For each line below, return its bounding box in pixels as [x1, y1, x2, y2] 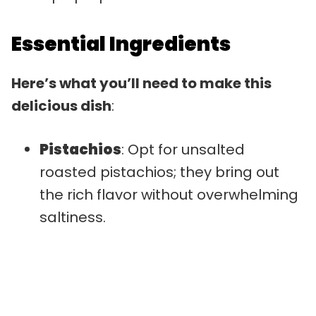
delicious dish [11, 95, 111, 116]
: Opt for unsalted [121, 139, 245, 159]
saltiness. [39, 207, 106, 227]
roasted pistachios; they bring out [39, 162, 279, 182]
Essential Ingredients [11, 30, 231, 58]
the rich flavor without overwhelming [39, 184, 298, 205]
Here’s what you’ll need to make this [11, 73, 272, 93]
